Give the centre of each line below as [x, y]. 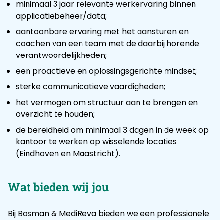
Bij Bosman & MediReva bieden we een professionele [109, 213]
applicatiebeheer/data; [61, 16]
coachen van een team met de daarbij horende [108, 43]
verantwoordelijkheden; [61, 55]
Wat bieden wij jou [58, 187]
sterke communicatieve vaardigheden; [90, 87]
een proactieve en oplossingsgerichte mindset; [106, 71]
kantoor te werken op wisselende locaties [96, 142]
